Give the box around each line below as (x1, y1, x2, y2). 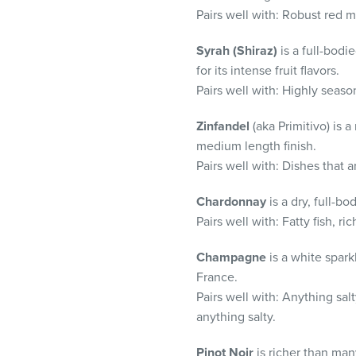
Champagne (196, 249, 266, 265)
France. (196, 269, 238, 285)
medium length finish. (196, 137, 316, 154)
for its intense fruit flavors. (196, 62, 339, 79)
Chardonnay (196, 193, 266, 210)
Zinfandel (196, 118, 250, 134)
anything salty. (196, 308, 276, 325)
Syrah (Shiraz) (196, 42, 277, 59)
